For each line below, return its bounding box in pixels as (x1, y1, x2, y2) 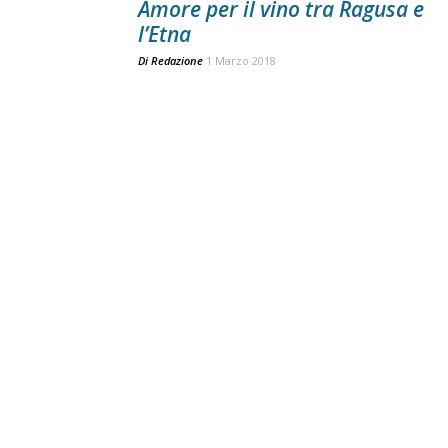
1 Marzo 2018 (206, 53, 276, 68)
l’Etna (138, 20, 191, 48)
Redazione (151, 53, 203, 68)
